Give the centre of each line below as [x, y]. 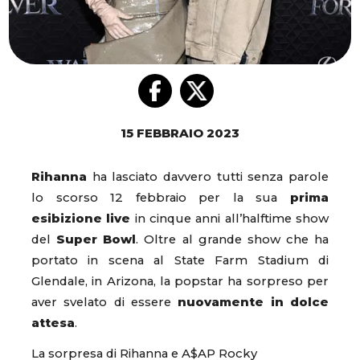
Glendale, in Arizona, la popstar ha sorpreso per [180, 282]
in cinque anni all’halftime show [230, 219]
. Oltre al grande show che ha [232, 240]
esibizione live [81, 219]
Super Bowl [96, 240]
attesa [53, 323]
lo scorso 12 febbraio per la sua [161, 198]
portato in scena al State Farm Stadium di [180, 261]
